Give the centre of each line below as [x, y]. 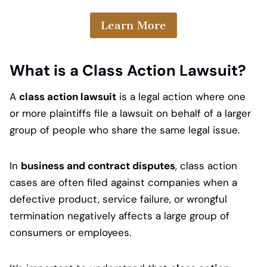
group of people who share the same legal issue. [125, 130]
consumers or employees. [70, 232]
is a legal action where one [181, 96]
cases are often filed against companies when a [123, 182]
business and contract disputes [98, 165]
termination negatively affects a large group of [119, 215]
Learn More [133, 25]
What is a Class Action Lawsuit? [128, 71]
